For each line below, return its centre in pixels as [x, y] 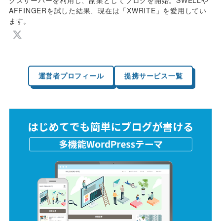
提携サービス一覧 [154, 76]
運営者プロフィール [71, 76]
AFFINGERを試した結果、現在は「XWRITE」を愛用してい [108, 10]
